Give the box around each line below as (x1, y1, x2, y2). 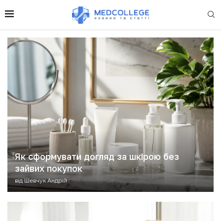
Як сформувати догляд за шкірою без (15, 150, 179, 162)
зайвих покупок (15, 162, 82, 174)
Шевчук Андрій (24, 177, 67, 184)
